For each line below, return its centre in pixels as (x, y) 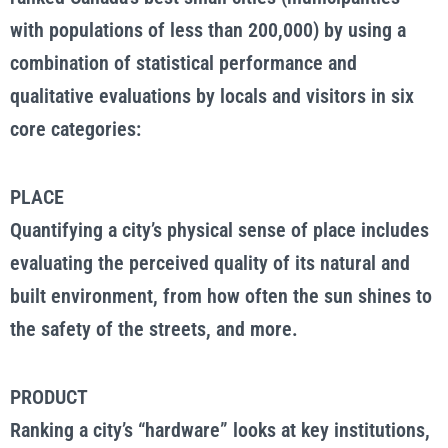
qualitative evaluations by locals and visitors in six (212, 96)
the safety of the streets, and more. (154, 329)
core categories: (75, 129)
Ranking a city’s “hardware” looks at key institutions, (220, 430)
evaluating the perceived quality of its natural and (210, 263)
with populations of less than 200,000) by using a (208, 30)
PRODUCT (49, 397)
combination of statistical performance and (183, 63)
